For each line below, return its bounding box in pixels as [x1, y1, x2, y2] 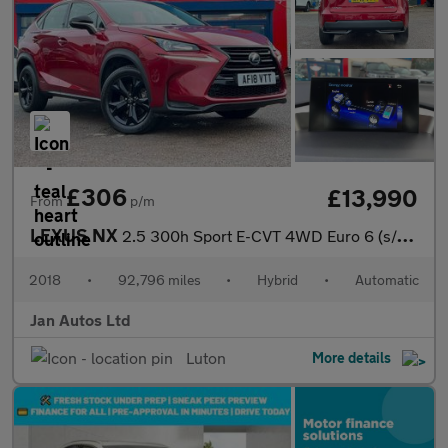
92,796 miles [117, 270, 201, 288]
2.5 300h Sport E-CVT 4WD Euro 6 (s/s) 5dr [122, 225, 397, 245]
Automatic [354, 270, 419, 288]
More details [312, 348, 394, 366]
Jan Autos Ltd [30, 309, 131, 329]
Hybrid [257, 270, 299, 288]
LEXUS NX [30, 223, 122, 246]
